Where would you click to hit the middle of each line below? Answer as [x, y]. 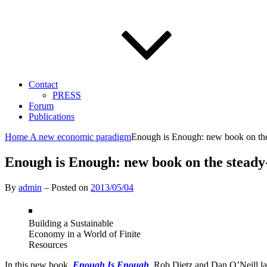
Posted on [71, 187]
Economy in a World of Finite [85, 234]
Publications [52, 117]
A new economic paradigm [80, 137]
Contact [43, 84]
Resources [48, 244]
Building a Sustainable [71, 223]
